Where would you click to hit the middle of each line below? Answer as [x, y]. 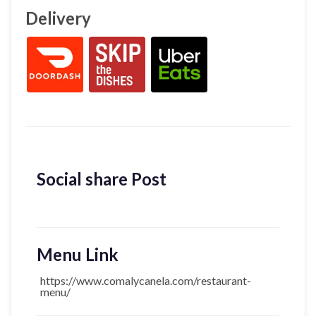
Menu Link [78, 255]
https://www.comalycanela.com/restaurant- [146, 281]
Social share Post [102, 179]
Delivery [58, 18]
